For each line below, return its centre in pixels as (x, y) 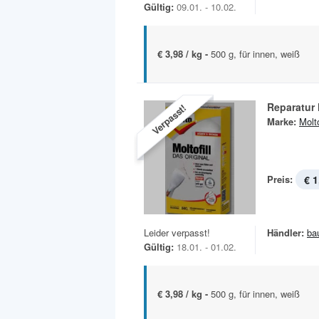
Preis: (280, 179)
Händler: (286, 232)
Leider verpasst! (177, 232)
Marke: (282, 122)
